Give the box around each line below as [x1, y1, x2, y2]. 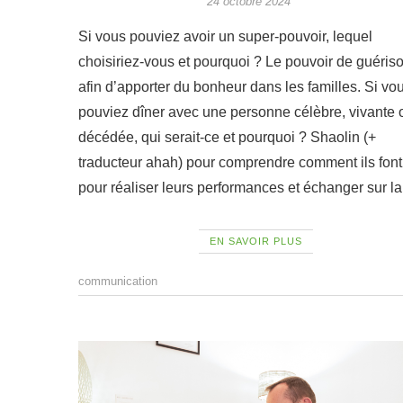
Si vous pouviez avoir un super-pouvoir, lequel [78, 29, 372, 45]
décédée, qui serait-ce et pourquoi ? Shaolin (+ [78, 130, 376, 146]
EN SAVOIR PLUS [209, 236, 302, 247]
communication [78, 274, 157, 289]
